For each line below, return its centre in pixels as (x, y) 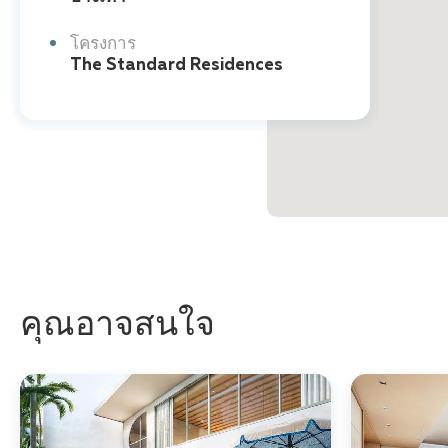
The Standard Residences (176, 66)
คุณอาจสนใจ (117, 325)
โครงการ (103, 45)
